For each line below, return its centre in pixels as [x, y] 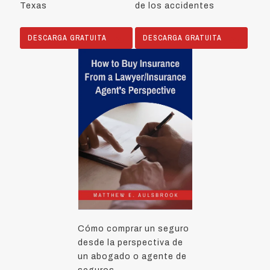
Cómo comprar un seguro [133, 229]
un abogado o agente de [132, 256]
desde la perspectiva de [130, 243]
